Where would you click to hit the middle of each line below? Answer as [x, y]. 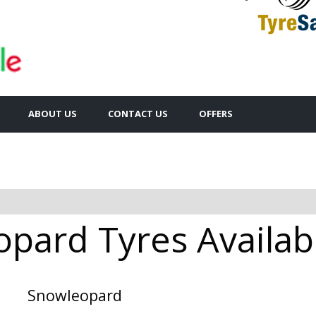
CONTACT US [138, 113]
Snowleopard [75, 295]
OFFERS [216, 113]
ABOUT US [53, 113]
